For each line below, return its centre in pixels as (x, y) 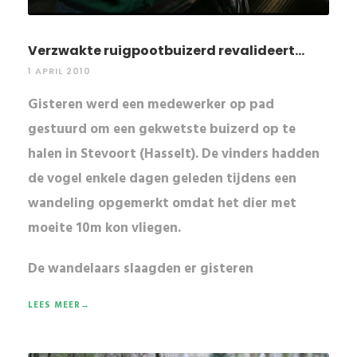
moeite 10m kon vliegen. (104, 228)
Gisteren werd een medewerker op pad (151, 105)
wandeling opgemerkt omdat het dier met (162, 204)
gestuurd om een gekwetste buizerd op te (162, 129)
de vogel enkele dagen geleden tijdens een (162, 179)
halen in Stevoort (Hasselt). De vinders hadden (174, 154)
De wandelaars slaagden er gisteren (141, 269)
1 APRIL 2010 (59, 71)
